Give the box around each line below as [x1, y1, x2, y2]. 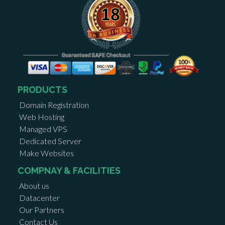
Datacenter [19, 192, 60, 202]
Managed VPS [19, 124, 67, 134]
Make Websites [19, 148, 74, 158]
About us [19, 180, 49, 190]
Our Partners [19, 204, 64, 214]
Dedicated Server [19, 136, 81, 146]
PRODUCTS [18, 84, 67, 95]
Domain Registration [19, 99, 89, 109]
